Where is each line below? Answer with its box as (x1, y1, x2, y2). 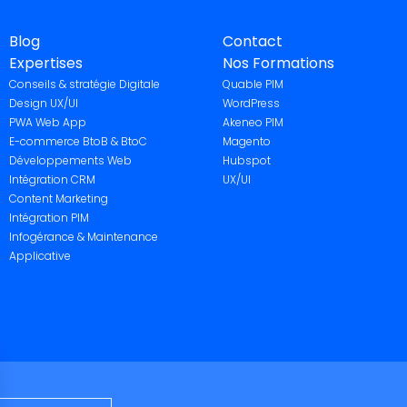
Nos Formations (223, 53, 334, 74)
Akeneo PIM (223, 114, 283, 130)
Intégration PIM (8, 210, 89, 225)
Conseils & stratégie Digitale (8, 76, 160, 92)
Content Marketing (8, 191, 108, 206)
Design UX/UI (8, 95, 78, 111)
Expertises (8, 53, 83, 74)
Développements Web (8, 153, 132, 168)
